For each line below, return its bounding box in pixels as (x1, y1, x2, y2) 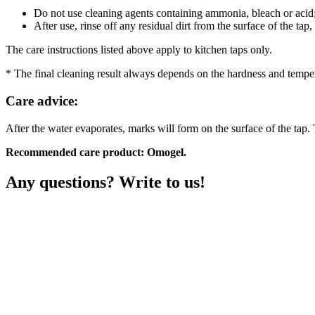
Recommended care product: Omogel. (6, 146, 186, 158)
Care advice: (6, 94, 78, 109)
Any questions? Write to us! (6, 172, 205, 191)
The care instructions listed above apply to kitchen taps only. (6, 44, 272, 56)
